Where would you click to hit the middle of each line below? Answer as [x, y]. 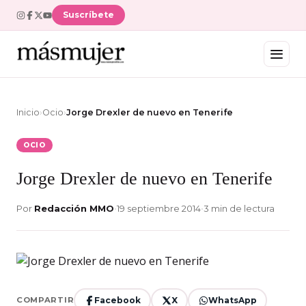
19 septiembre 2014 [159, 208]
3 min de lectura [239, 208]
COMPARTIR [45, 300]
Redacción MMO [74, 208]
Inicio [28, 112]
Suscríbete [88, 15]
